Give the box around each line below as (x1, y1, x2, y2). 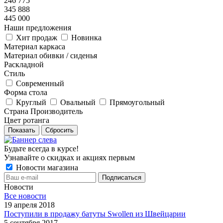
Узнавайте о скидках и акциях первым (4, 153, 135, 162)
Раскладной (4, 60, 44, 69)
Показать (8, 126, 35, 134)
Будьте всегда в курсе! (4, 144, 79, 153)
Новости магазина (14, 163, 78, 172)
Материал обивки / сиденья (4, 51, 97, 60)
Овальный (60, 98, 96, 107)
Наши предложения (4, 23, 71, 32)
